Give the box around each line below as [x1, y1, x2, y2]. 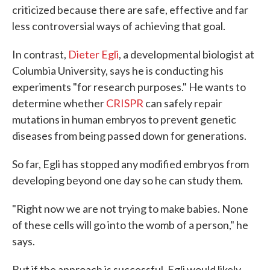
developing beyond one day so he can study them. [12, 174, 243, 187]
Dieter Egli [68, 48, 119, 61]
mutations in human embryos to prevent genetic [12, 113, 236, 126]
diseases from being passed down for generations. [12, 129, 246, 142]
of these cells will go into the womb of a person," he [12, 218, 248, 231]
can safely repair [143, 96, 222, 110]
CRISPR [106, 96, 143, 110]
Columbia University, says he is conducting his [12, 64, 224, 77]
